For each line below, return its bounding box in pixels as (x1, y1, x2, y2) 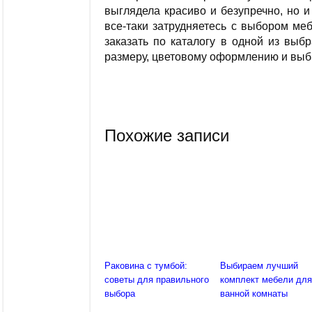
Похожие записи (104, 126, 229, 146)
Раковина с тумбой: (104, 260, 187, 272)
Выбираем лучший (220, 260, 299, 272)
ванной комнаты (220, 288, 288, 299)
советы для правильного (104, 274, 209, 286)
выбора (104, 288, 135, 299)
